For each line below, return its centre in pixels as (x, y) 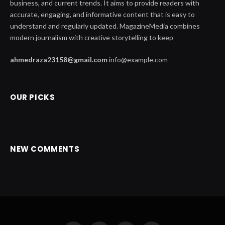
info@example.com (138, 60)
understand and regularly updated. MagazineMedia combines (105, 26)
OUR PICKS (33, 97)
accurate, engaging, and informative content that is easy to (102, 15)
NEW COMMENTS (45, 149)
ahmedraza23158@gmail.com (59, 60)
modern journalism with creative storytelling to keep (92, 38)
